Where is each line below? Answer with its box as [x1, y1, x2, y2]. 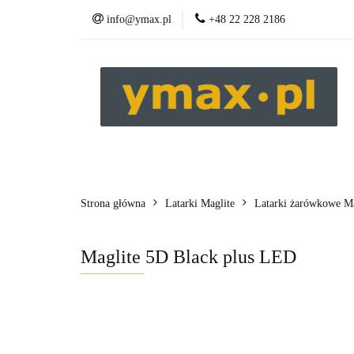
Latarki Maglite [165, 198, 235, 209]
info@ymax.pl [107, 13, 171, 25]
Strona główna [81, 198, 145, 209]
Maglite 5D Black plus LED [81, 247, 296, 267]
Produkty [92, 164, 141, 177]
